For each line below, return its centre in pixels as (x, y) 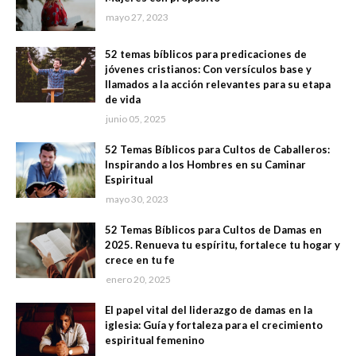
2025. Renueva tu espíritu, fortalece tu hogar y (222, 245)
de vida (123, 99)
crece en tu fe (140, 260)
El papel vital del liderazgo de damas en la (209, 310)
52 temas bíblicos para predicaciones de (206, 54)
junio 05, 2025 (136, 119)
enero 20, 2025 (138, 279)
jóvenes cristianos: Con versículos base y (208, 69)
